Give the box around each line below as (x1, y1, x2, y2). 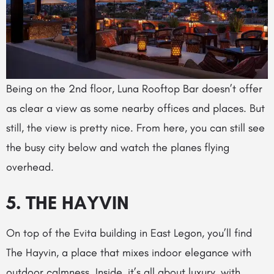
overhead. (6, 160, 54, 174)
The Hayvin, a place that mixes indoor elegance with (6, 245, 251, 259)
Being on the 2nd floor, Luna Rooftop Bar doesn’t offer (6, 81, 262, 95)
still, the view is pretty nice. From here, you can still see (6, 120, 265, 135)
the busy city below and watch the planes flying (6, 140, 229, 154)
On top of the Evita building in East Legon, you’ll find (6, 226, 252, 240)
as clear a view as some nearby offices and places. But (6, 101, 265, 115)
